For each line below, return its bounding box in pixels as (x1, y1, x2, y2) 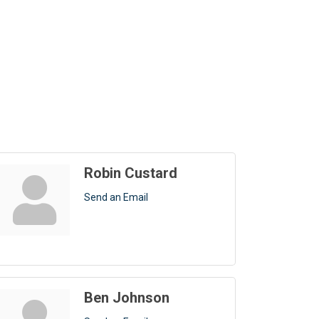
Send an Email (84, 192, 148, 204)
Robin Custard (84, 164, 177, 182)
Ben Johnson (84, 289, 169, 307)
